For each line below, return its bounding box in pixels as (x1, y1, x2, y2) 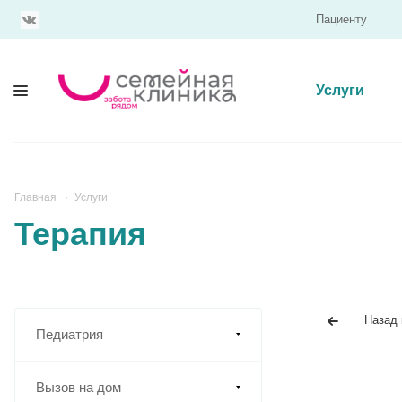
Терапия (14, 215, 146, 253)
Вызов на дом (36, 380, 121, 396)
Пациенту (316, 13, 367, 26)
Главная (14, 191, 57, 204)
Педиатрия (36, 327, 103, 343)
